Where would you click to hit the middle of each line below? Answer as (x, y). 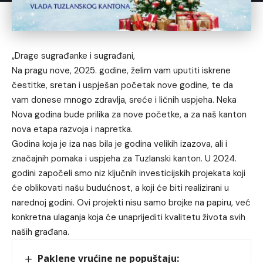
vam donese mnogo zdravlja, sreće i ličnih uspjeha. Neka (124, 100)
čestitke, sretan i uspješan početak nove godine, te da (122, 85)
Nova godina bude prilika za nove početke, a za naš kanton (129, 114)
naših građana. (41, 232)
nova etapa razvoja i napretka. (72, 129)
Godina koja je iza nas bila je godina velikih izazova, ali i (119, 144)
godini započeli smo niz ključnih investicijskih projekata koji (129, 173)
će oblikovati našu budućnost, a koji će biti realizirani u (120, 188)
